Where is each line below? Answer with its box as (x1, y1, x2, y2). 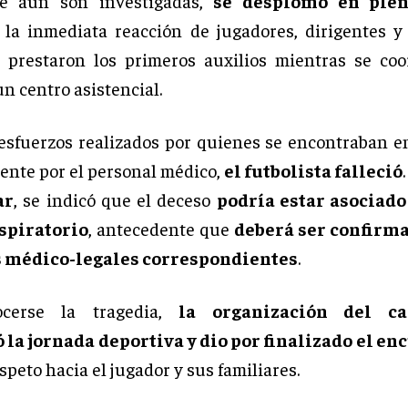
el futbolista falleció (224, 158, 403, 182)
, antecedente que (88, 217, 234, 240)
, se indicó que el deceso (14, 188, 217, 211)
